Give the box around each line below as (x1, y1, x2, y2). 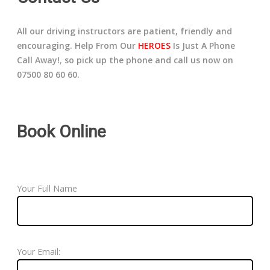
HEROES (138, 40, 171, 52)
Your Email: (17, 246, 61, 258)
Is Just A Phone (171, 40, 236, 52)
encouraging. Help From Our (17, 40, 139, 52)
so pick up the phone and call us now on (64, 54, 234, 66)
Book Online (17, 122, 107, 142)
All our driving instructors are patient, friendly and (17, 25, 233, 37)
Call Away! (17, 54, 60, 66)
